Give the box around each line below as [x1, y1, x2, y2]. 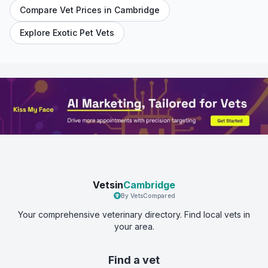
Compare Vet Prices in [20, 5, 114, 15]
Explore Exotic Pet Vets [20, 28, 114, 38]
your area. [114, 221, 154, 232]
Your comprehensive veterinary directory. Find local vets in [18, 209, 250, 220]
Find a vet [108, 253, 160, 266]
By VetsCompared [121, 191, 175, 199]
